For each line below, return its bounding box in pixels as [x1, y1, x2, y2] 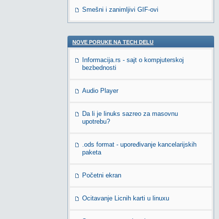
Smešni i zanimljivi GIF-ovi [82, 6, 158, 13]
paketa [82, 149, 101, 156]
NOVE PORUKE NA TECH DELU [72, 39, 153, 45]
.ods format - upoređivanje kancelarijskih [82, 141, 197, 148]
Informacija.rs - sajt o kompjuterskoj [82, 56, 184, 64]
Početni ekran [82, 172, 121, 179]
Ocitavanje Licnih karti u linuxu [82, 195, 169, 202]
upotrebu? [82, 118, 110, 125]
